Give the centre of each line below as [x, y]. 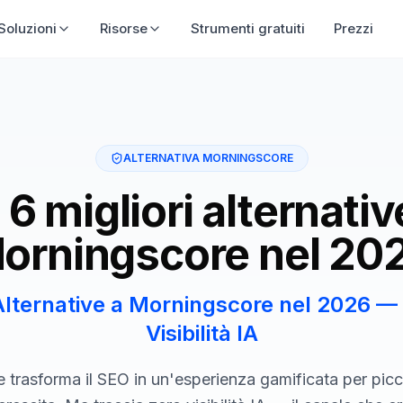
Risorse [124, 28]
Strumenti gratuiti [248, 28]
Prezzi [354, 28]
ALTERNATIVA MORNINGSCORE [208, 158]
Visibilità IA [201, 333]
